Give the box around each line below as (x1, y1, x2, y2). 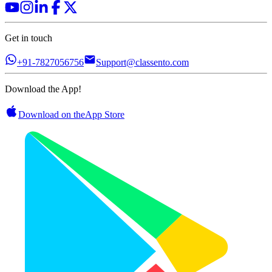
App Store (85, 109, 124, 120)
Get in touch (5, 32, 52, 43)
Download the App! (5, 83, 81, 94)
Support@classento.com (96, 56, 189, 67)
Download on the (18, 109, 85, 120)
